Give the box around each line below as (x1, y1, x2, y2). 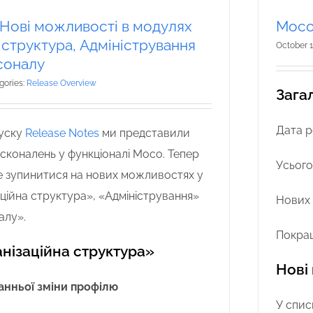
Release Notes (25, 126, 99, 140)
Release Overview (27, 78, 96, 88)
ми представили (102, 126, 190, 140)
